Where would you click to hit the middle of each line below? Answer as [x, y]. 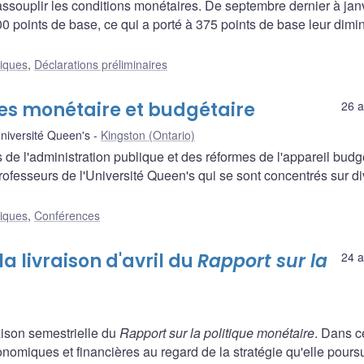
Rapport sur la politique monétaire [217, 333]
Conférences [67, 216]
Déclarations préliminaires [101, 65]
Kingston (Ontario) [148, 135]
